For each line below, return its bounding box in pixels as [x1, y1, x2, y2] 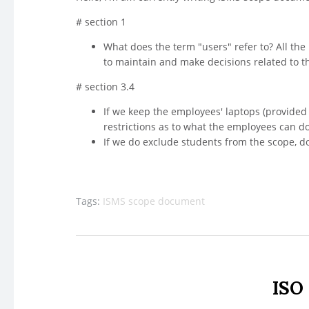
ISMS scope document [103, 195, 205, 208]
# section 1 [76, 15, 126, 29]
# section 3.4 [76, 80, 134, 94]
